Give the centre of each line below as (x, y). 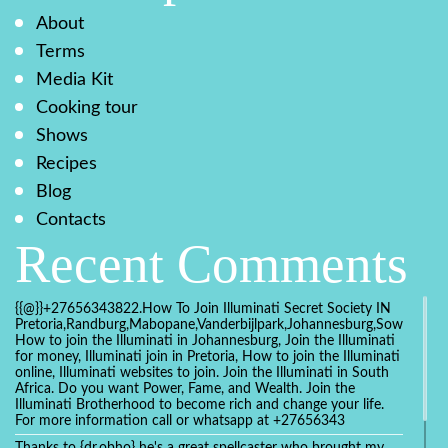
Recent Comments (211, 264)
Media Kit (74, 79)
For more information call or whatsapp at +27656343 (180, 421)
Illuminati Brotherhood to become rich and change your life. (199, 405)
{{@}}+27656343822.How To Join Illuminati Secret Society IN (203, 309)
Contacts (71, 219)
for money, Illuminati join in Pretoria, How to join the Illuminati (207, 357)
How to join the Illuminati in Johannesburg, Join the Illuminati (205, 341)
